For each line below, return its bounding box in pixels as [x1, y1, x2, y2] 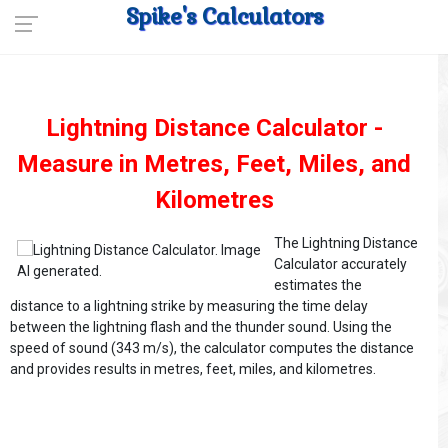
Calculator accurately [274, 256, 407, 272]
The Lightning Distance [274, 235, 418, 251]
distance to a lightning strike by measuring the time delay [10, 298, 368, 314]
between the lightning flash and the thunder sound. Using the [10, 319, 392, 335]
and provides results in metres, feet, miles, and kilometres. [10, 361, 376, 377]
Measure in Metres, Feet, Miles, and [17, 150, 411, 178]
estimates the [274, 277, 362, 293]
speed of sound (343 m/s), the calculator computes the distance [10, 340, 414, 356]
